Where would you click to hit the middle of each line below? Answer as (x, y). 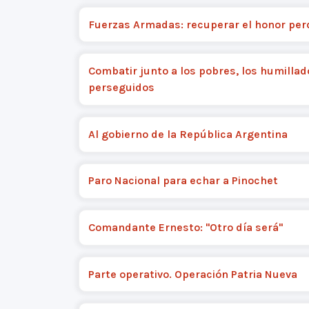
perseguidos (121, 88)
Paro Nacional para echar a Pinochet (183, 181)
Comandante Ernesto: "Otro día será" (185, 227)
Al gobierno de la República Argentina (188, 134)
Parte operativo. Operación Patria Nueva (192, 274)
